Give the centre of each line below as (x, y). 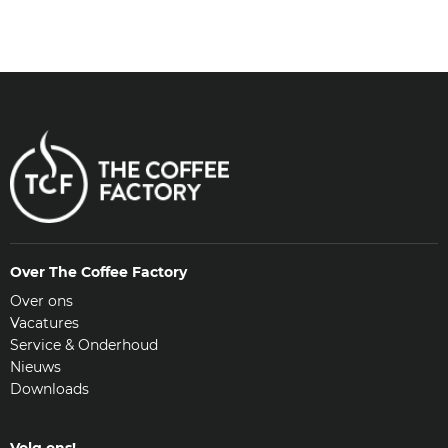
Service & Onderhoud (84, 344)
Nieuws (35, 366)
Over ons (41, 300)
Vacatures (44, 322)
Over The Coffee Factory (98, 271)
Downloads (49, 388)
